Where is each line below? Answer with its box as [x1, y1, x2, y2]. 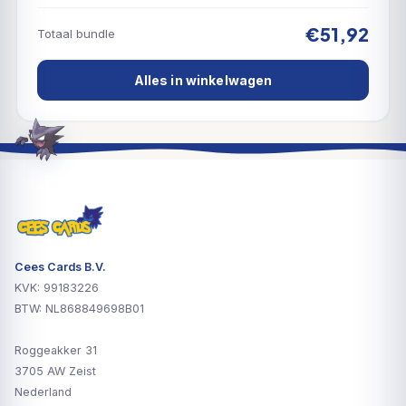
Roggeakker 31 [14, 343, 97, 358]
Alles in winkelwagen [133, 72, 273, 88]
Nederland [14, 385, 72, 400]
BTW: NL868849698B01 [14, 302, 144, 316]
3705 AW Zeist [14, 364, 96, 379]
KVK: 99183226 [14, 281, 99, 295]
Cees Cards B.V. [14, 260, 106, 275]
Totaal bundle [37, 26, 115, 42]
